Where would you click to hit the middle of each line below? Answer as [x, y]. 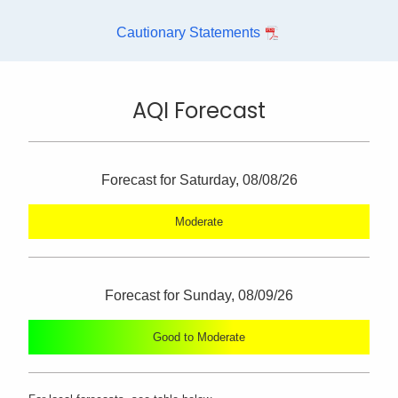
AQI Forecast [199, 111]
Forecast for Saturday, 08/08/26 [199, 180]
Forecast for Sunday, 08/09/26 [199, 296]
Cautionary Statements [188, 32]
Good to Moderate [199, 338]
